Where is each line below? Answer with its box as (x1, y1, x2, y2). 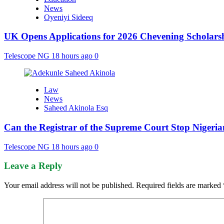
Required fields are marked (136, 180, 223, 189)
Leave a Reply (4, 160, 62, 171)
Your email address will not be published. (4, 180, 134, 189)
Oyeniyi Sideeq (44, 12, 93, 21)
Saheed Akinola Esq (44, 103, 108, 112)
